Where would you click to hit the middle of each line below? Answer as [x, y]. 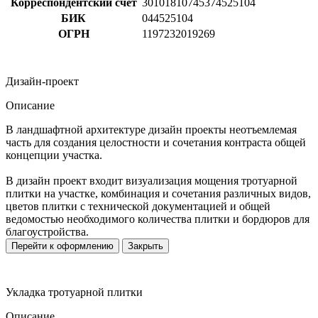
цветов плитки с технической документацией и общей [138, 206]
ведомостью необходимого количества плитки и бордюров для [158, 219]
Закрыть [146, 246]
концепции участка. [54, 155]
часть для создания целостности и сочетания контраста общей [156, 142]
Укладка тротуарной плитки [74, 292]
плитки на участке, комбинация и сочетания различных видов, [158, 193]
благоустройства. [47, 231]
